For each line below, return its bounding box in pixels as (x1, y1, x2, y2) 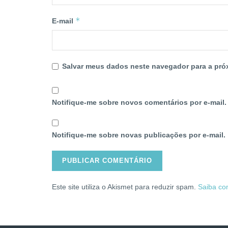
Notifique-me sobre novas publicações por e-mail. (52, 131, 225, 139)
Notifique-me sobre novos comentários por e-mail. (52, 98, 226, 106)
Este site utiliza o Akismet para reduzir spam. (52, 183, 198, 191)
